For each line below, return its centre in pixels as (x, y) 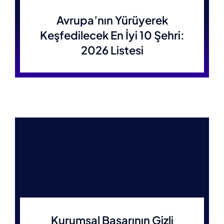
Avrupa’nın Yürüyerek (112, 20)
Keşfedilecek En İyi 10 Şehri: (112, 35)
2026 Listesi (112, 50)
